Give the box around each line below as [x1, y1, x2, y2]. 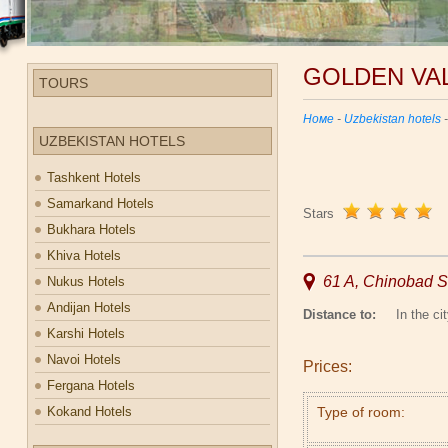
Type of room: [313, 404, 405, 420]
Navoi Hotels [47, 352, 121, 367]
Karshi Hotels [47, 326, 125, 341]
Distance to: [303, 307, 376, 322]
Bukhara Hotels [47, 222, 136, 237]
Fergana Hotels [47, 378, 135, 393]
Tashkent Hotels [47, 170, 141, 185]
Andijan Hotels [47, 300, 131, 315]
